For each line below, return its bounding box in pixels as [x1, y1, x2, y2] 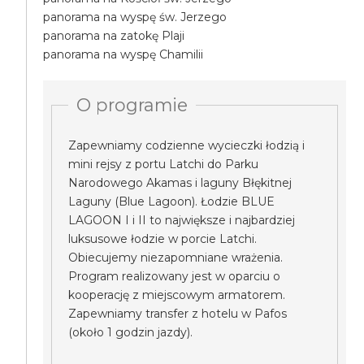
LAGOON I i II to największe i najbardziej [68, 213, 296, 227]
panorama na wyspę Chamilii [43, 47, 204, 62]
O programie [76, 94, 188, 115]
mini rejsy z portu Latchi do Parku [68, 157, 259, 171]
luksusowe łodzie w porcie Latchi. [68, 232, 258, 246]
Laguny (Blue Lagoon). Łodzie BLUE [68, 194, 275, 209]
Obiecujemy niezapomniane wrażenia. [68, 250, 284, 265]
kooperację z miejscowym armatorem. [68, 288, 286, 302]
